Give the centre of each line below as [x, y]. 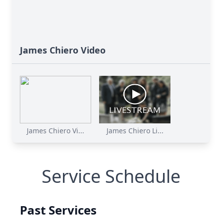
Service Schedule [111, 176]
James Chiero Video [63, 50]
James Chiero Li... [135, 131]
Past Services [58, 210]
